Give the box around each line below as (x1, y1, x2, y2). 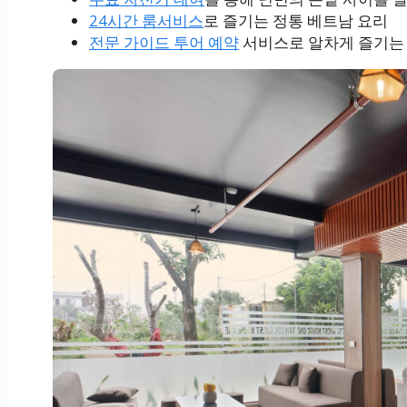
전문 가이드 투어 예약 (89, 31, 239, 53)
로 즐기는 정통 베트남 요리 (203, 9, 388, 31)
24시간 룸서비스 (89, 9, 203, 31)
